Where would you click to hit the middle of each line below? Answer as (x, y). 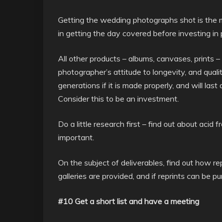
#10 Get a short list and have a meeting (129, 201)
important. (76, 137)
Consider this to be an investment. (118, 99)
